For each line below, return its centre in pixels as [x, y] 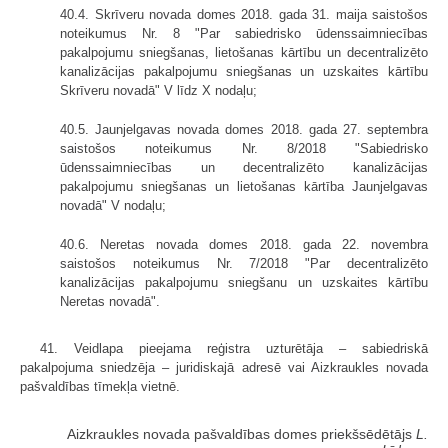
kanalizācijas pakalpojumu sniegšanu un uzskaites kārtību [244, 283]
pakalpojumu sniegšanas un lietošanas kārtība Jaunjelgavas [244, 187]
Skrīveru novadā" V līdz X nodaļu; [158, 91]
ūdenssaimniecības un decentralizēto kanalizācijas [244, 168]
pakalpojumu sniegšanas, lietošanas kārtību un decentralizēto [244, 53]
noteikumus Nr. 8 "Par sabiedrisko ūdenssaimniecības [244, 34]
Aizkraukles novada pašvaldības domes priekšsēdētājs [241, 434]
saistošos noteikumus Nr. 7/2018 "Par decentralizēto [244, 264]
